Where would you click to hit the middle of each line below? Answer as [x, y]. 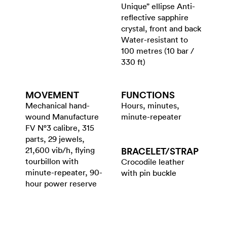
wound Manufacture [62, 117]
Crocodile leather [153, 162]
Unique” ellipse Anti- [158, 6]
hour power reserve [61, 184]
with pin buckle [149, 173]
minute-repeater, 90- [64, 173]
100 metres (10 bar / [158, 51]
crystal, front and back [161, 29]
